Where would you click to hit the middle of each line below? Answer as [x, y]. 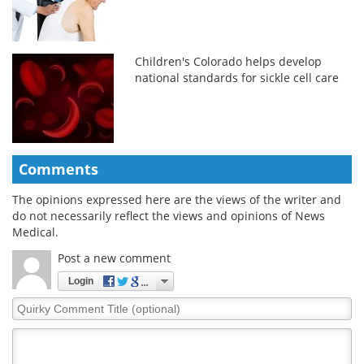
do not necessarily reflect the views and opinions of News [169, 215]
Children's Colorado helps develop [229, 61]
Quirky [30, 304]
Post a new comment [114, 258]
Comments [58, 169]
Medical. [35, 232]
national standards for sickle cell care [237, 77]
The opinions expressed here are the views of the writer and [177, 199]
